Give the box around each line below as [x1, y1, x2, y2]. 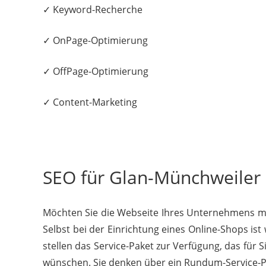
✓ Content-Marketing [43, 95, 137, 109]
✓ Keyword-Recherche [43, 2, 142, 16]
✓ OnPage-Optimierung [43, 33, 148, 47]
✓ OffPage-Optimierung [43, 64, 148, 78]
